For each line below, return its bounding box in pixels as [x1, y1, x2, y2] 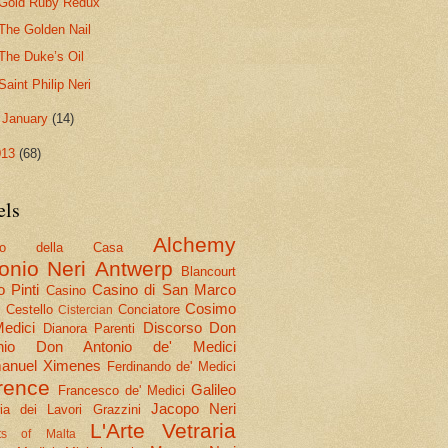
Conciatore [117, 301, 180, 317]
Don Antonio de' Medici [36, 337, 236, 355]
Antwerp [94, 256, 173, 280]
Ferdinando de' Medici [106, 358, 236, 374]
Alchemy [153, 232, 236, 256]
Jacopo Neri [150, 399, 237, 417]
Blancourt [181, 263, 237, 279]
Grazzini [92, 401, 141, 417]
